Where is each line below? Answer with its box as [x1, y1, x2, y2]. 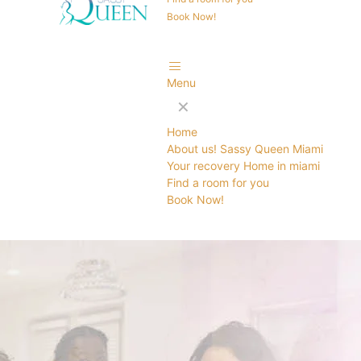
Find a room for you [167, 176, 269, 189]
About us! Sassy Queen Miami [167, 142, 323, 156]
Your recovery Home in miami [167, 159, 320, 172]
